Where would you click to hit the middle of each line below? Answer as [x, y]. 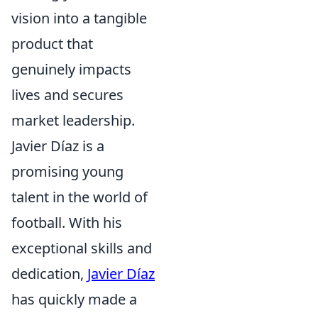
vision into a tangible [79, 18]
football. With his [67, 223]
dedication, [49, 274]
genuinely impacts [71, 70]
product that [52, 44]
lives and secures [67, 95]
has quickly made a [74, 300]
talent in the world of [79, 197]
